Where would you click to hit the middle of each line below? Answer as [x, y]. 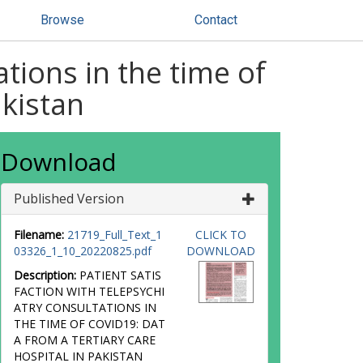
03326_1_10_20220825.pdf [83, 251]
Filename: [39, 235]
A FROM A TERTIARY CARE [85, 340]
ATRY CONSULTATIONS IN [85, 307]
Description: [45, 275]
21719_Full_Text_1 [115, 235]
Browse [62, 20]
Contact [216, 20]
